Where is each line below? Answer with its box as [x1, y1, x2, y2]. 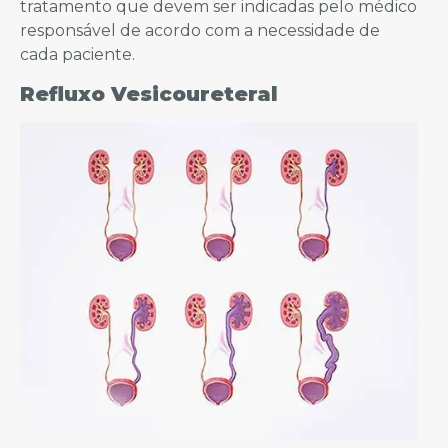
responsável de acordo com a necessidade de [20, 21, 380, 41]
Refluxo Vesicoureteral [20, 81, 278, 106]
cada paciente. [20, 45, 135, 65]
